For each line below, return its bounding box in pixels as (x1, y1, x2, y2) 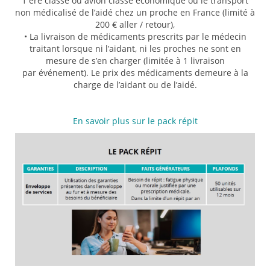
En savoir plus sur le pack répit (72, 115, 198, 127)
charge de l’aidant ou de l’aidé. (73, 79, 197, 90)
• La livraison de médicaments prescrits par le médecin (24, 31, 246, 42)
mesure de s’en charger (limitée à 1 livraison (45, 55, 225, 66)
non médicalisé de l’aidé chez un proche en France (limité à (15, 7, 255, 18)
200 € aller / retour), (95, 19, 175, 30)
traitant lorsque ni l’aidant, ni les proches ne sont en (29, 43, 241, 54)
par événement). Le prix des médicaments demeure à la (22, 67, 248, 78)
